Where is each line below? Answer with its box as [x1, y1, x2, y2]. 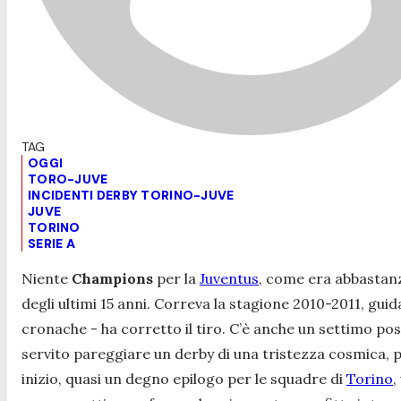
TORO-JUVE [28, 170, 108, 187]
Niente [21, 269, 72, 287]
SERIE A [28, 235, 75, 252]
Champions [72, 269, 157, 287]
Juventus [200, 269, 259, 287]
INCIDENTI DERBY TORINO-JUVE [28, 186, 235, 203]
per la [157, 269, 200, 287]
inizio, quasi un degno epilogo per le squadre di [21, 369, 346, 388]
